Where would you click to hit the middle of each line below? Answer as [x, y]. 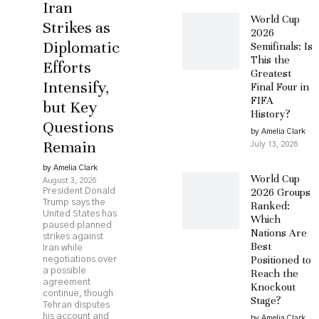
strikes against [73, 237]
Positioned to [281, 260]
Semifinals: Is [282, 46]
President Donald [79, 191]
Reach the [274, 273]
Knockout [273, 287]
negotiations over [80, 260]
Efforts [67, 67]
